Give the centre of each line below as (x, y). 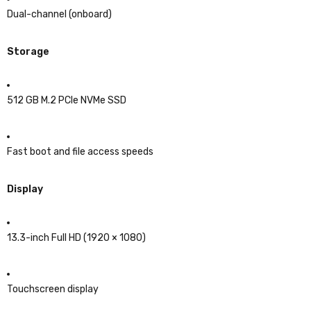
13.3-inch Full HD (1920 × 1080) (76, 237)
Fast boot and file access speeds (80, 151)
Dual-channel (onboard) (59, 14)
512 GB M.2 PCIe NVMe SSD (67, 100)
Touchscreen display (53, 289)
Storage (28, 51)
